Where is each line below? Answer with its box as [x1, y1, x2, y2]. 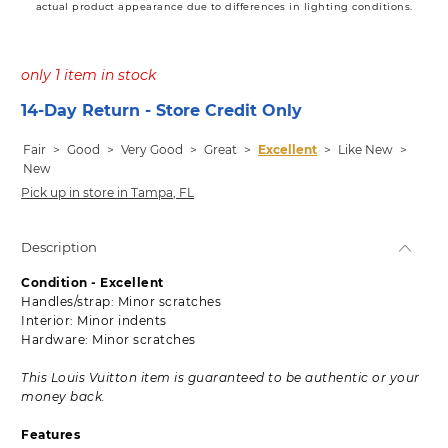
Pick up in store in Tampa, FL [21, 185, 195, 201]
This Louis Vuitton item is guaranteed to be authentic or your [21, 370, 420, 386]
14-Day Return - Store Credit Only [21, 101, 303, 121]
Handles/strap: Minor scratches [21, 294, 222, 310]
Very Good [121, 142, 184, 158]
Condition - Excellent [21, 275, 164, 291]
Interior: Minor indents [21, 313, 167, 329]
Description [21, 239, 98, 256]
